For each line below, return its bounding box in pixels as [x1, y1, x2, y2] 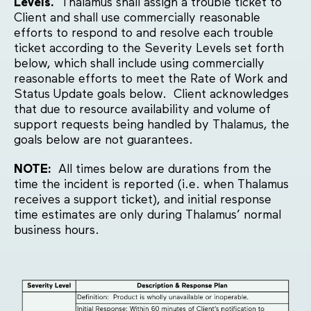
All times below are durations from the [58, 163, 271, 176]
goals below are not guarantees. [14, 134, 193, 147]
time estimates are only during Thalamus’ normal [14, 209, 281, 222]
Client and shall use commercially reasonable [14, 12, 260, 25]
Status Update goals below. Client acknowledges [14, 88, 289, 101]
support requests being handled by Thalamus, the [14, 119, 289, 132]
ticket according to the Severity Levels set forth [14, 42, 284, 56]
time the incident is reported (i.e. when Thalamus [14, 178, 289, 192]
